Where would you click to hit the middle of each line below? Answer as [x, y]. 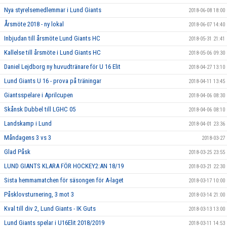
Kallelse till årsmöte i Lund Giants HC [52, 52]
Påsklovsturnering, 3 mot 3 [39, 194]
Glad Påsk [17, 152]
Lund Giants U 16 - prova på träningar [53, 81]
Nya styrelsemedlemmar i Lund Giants [53, 10]
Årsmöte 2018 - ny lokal [34, 24]
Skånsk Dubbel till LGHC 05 [40, 109]
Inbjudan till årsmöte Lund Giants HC [52, 38]
